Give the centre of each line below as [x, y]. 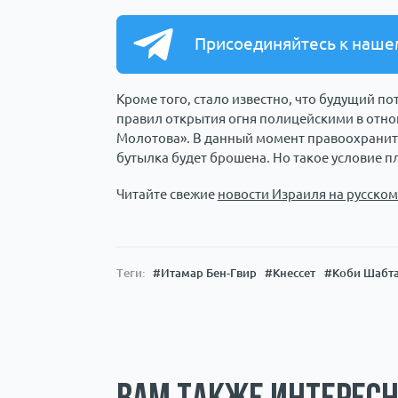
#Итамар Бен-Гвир [204, 272]
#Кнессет [291, 272]
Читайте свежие [167, 195]
